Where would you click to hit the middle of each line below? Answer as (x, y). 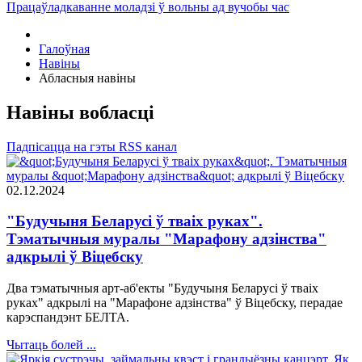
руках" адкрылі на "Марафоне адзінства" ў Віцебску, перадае (175, 303)
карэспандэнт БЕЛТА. (68, 318)
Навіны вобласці (80, 112)
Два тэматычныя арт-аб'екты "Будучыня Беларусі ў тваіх (162, 288)
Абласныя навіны (87, 78)
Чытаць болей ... (51, 345)
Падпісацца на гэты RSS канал (92, 146)
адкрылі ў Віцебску (75, 257)
